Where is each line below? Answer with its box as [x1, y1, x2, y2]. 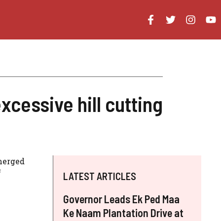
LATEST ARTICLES [63, 170, 136, 182]
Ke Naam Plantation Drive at [63, 206, 184, 219]
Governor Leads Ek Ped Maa [63, 192, 180, 205]
